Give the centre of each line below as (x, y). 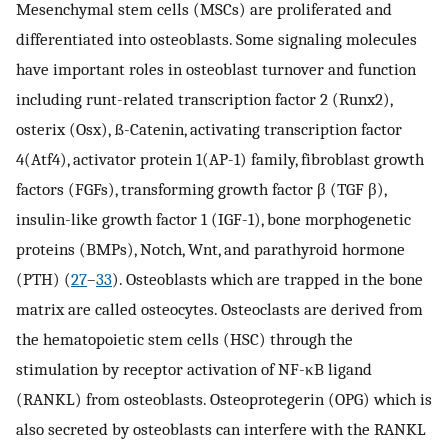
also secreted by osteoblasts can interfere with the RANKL (221, 428)
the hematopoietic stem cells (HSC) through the (184, 338)
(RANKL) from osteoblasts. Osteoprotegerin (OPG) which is (224, 398)
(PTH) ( (43, 278)
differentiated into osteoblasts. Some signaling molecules (216, 38)
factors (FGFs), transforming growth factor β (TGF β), (201, 188)
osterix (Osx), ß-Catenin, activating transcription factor (209, 128)
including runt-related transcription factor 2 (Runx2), (204, 98)
